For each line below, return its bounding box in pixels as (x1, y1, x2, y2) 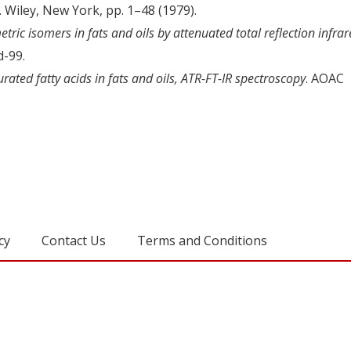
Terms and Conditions (137, 232, 267, 250)
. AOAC (306, 69, 344, 87)
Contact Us (42, 232, 106, 250)
